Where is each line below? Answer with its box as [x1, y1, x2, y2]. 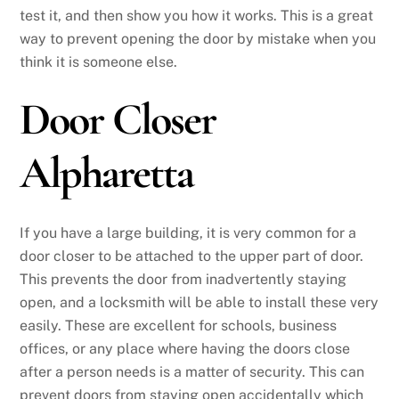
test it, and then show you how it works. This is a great [20, 7, 374, 25]
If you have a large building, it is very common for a [20, 224, 357, 241]
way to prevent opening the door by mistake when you [20, 30, 377, 48]
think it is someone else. [20, 53, 178, 71]
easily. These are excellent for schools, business [20, 316, 338, 334]
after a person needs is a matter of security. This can [20, 362, 365, 380]
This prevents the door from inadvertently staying [20, 270, 347, 288]
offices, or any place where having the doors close [20, 339, 351, 357]
